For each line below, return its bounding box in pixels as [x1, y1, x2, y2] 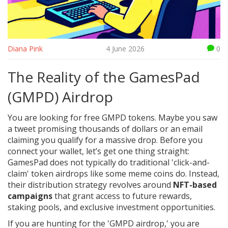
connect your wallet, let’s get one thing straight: [8, 146, 189, 157]
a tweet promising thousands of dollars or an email [8, 123, 203, 135]
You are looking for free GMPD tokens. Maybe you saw [8, 112, 217, 124]
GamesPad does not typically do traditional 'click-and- [8, 157, 210, 168]
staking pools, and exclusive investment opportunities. [8, 202, 215, 213]
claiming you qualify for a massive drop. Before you [8, 134, 203, 146]
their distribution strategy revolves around [8, 179, 173, 191]
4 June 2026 [105, 44, 145, 54]
